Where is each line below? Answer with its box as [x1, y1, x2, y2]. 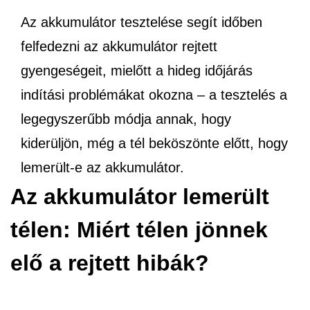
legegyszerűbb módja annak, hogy [21, 111, 231, 127]
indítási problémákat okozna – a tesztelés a [21, 87, 287, 102]
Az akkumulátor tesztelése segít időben [21, 15, 262, 30]
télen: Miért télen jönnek [10, 217, 268, 242]
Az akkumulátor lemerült [10, 184, 269, 209]
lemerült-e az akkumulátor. [21, 160, 184, 175]
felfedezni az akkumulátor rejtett [21, 39, 217, 54]
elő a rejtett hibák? [10, 250, 209, 275]
